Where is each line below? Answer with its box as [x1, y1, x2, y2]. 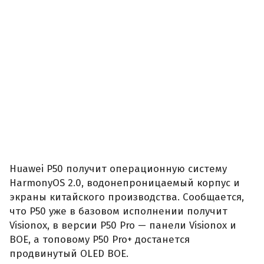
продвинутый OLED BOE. [9, 247, 128, 260]
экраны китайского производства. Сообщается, [9, 190, 244, 203]
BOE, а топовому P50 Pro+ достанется [9, 233, 190, 246]
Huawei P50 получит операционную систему [9, 162, 227, 175]
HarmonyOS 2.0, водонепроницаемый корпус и [9, 176, 240, 189]
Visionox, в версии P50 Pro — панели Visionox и [9, 219, 236, 232]
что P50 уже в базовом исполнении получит [9, 204, 227, 217]
